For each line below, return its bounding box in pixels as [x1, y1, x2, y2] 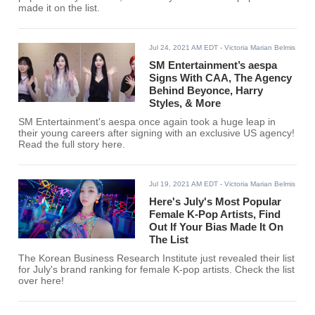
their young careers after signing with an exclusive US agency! [18, 128, 295, 139]
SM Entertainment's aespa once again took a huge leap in [18, 117, 276, 128]
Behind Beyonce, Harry [149, 84, 264, 97]
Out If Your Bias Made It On [149, 221, 284, 233]
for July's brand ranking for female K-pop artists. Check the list [18, 264, 295, 276]
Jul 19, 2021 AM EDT [149, 180, 219, 188]
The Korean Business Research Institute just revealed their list [18, 253, 295, 264]
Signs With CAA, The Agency [149, 72, 292, 84]
